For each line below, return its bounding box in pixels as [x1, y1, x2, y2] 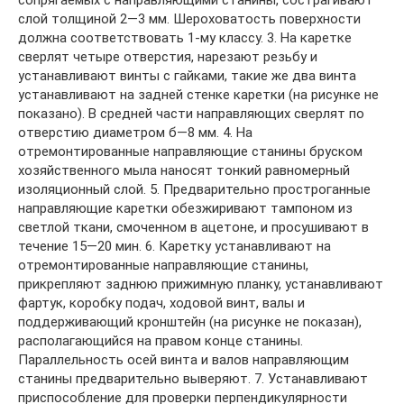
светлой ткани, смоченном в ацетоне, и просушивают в [18, 219, 369, 235]
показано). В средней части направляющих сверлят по [18, 106, 364, 122]
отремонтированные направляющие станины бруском [18, 143, 363, 160]
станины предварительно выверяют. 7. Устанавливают [18, 371, 368, 387]
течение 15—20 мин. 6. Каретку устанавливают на [18, 238, 331, 254]
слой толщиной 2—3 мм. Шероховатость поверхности [18, 11, 361, 27]
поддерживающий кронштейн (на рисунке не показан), [18, 314, 362, 330]
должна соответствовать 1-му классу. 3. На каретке [18, 30, 352, 46]
